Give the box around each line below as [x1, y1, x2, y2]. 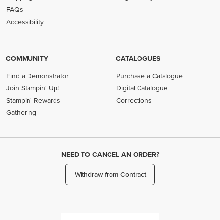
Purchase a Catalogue [116, 72, 183, 80]
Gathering [6, 109, 37, 116]
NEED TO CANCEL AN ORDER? [61, 150, 159, 158]
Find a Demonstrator [6, 72, 69, 80]
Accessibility [6, 18, 44, 26]
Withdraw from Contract [74, 170, 146, 178]
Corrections [116, 96, 152, 104]
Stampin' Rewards [6, 96, 61, 104]
